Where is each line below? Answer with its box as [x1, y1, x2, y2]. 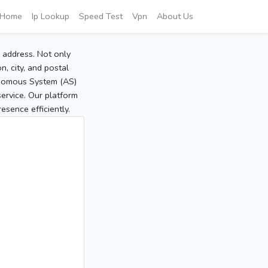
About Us [157, 10, 193, 22]
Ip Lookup [32, 10, 69, 22]
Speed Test [79, 10, 123, 22]
